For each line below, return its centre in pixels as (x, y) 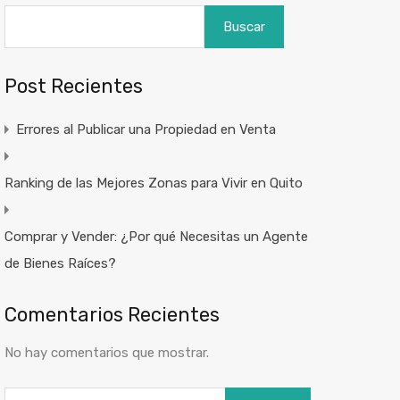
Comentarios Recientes (112, 314)
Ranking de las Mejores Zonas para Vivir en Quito (153, 183)
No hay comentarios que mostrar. (106, 352)
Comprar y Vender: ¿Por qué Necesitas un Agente (156, 236)
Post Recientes (73, 86)
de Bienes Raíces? (60, 263)
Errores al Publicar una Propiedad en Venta (146, 129)
